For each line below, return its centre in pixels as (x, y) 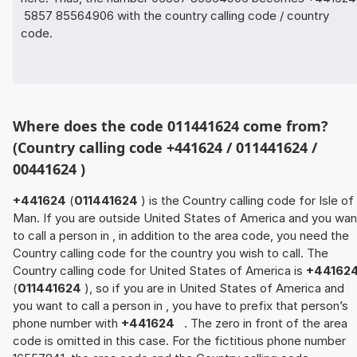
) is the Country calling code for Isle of (247, 200)
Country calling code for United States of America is (159, 270)
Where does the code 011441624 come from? (171, 126)
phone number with (67, 323)
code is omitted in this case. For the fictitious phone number (179, 340)
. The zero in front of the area (263, 323)
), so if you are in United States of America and (214, 288)
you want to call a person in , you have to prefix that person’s (180, 305)
